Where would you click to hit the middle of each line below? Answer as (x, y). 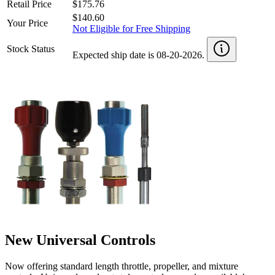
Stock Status (31, 48)
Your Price (27, 23)
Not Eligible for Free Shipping (131, 28)
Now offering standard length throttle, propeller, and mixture (122, 266)
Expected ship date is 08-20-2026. (140, 55)
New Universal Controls (80, 240)
